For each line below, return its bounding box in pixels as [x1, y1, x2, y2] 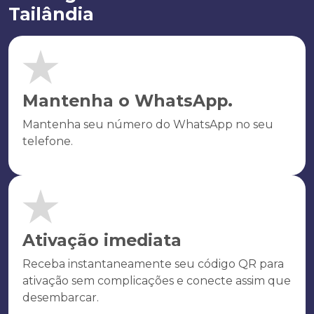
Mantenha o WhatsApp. [22, 90, 233, 111]
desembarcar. [22, 291, 99, 304]
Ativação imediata [22, 230, 182, 250]
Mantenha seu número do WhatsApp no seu [22, 118, 273, 131]
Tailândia [8, 4, 94, 25]
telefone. [22, 135, 73, 148]
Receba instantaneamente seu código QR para [22, 257, 284, 271]
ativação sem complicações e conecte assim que [22, 274, 291, 287]
